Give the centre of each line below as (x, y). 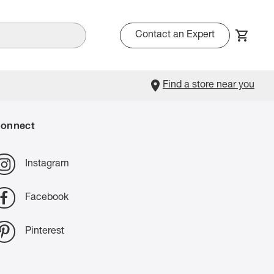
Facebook (46, 198)
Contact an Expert (175, 35)
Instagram (47, 164)
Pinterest (44, 231)
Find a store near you (209, 86)
